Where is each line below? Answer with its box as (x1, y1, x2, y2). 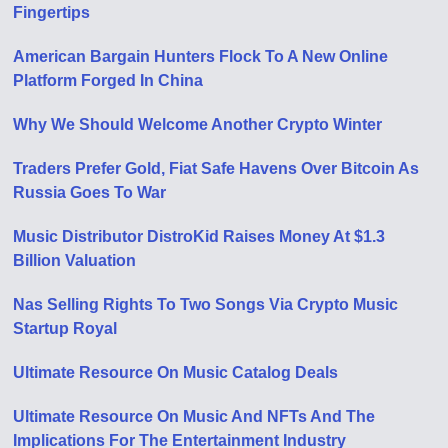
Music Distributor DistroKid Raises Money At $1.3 (13, 228, 386, 245)
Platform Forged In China (13, 72, 204, 89)
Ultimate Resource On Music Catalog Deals (13, 364, 339, 381)
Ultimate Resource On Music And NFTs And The (13, 408, 376, 425)
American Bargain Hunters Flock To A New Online (13, 48, 389, 65)
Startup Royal (13, 320, 118, 337)
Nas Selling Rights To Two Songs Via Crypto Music (13, 296, 399, 313)
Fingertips (13, 4, 91, 21)
